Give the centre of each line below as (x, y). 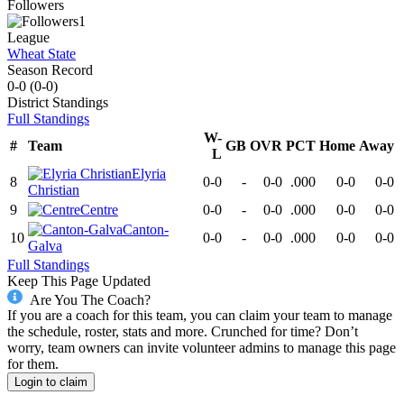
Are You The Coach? (90, 299)
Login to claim (51, 382)
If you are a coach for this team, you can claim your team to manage (200, 316)
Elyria (149, 173)
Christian (54, 189)
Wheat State (41, 53)
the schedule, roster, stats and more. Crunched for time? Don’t (183, 332)
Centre (99, 209)
